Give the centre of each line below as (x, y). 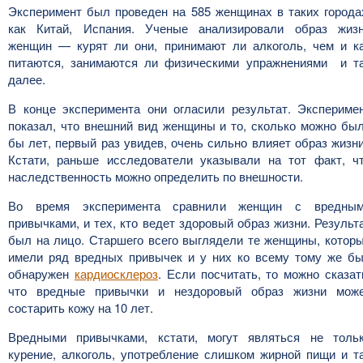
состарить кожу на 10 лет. (81, 307)
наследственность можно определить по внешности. (156, 176)
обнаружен (41, 273)
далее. (27, 79)
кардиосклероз (116, 273)
